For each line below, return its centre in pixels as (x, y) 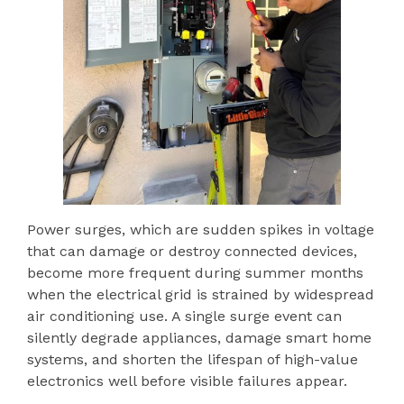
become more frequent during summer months (195, 273)
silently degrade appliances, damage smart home (199, 338)
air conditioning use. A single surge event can (184, 317)
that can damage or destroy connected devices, (192, 252)
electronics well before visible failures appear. (187, 381)
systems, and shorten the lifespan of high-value (193, 360)
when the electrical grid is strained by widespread (201, 295)
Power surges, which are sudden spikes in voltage (201, 230)
